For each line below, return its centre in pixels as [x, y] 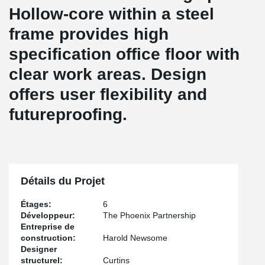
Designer [39, 249]
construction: [48, 238]
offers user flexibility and [108, 94]
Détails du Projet [63, 181]
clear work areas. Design [108, 74]
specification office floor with [124, 54]
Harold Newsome [135, 238]
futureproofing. [68, 114]
